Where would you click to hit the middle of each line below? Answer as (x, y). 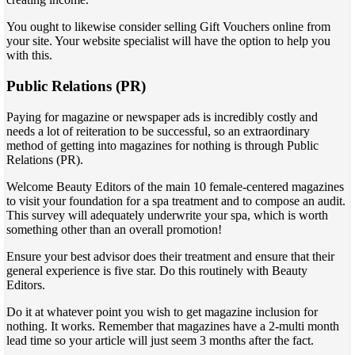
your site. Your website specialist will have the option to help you (168, 41)
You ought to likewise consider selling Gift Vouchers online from (168, 27)
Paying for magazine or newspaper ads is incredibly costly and (162, 116)
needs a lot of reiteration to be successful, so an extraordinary (158, 131)
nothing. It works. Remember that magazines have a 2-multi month (173, 326)
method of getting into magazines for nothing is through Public (162, 145)
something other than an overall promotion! (114, 229)
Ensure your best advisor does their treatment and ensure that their (170, 256)
